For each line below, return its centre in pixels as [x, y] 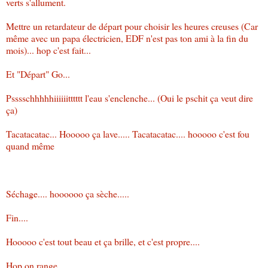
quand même [30, 145]
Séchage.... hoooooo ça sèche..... [68, 193]
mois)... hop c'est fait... [48, 50]
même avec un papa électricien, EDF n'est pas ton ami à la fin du [127, 38]
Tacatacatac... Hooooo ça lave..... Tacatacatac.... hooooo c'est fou [128, 133]
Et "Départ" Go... [38, 74]
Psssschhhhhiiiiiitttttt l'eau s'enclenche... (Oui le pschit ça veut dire [130, 98]
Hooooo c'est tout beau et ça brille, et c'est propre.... [103, 241]
